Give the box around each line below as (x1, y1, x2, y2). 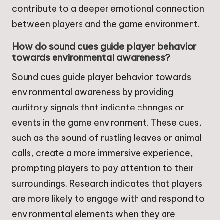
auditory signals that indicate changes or (12, 101, 184, 113)
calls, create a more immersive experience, (12, 147, 193, 159)
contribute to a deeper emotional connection (12, 2, 204, 14)
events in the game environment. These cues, (12, 116, 202, 128)
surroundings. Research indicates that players (12, 177, 202, 189)
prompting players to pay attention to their (12, 162, 194, 174)
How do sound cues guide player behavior (12, 40, 196, 52)
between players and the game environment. (12, 18, 200, 29)
